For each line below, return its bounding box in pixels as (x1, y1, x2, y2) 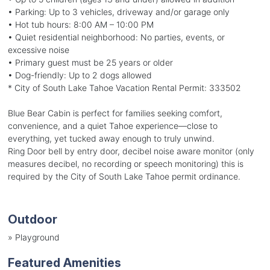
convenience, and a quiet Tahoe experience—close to (7, 120, 218, 131)
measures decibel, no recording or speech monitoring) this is (7, 158, 243, 169)
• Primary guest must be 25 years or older (7, 57, 173, 67)
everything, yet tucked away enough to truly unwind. (7, 133, 215, 143)
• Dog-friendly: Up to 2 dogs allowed (7, 69, 152, 80)
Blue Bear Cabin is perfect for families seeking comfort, (7, 107, 222, 118)
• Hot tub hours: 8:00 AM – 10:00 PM (7, 19, 154, 30)
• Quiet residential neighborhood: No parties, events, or (7, 31, 225, 42)
